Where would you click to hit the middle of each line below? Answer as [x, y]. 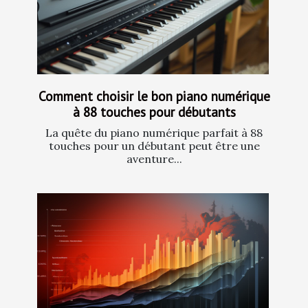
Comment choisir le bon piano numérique [154, 96]
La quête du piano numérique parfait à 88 [154, 132]
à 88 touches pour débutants [154, 111]
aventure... [154, 158]
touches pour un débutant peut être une [154, 145]
